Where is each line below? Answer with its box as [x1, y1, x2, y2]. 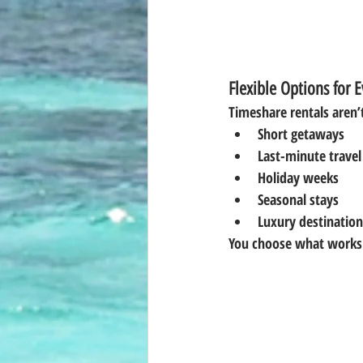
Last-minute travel [258, 145, 361, 165]
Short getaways [258, 123, 344, 143]
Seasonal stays [258, 189, 339, 209]
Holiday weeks [258, 167, 339, 187]
